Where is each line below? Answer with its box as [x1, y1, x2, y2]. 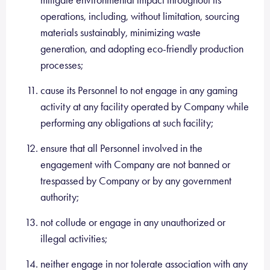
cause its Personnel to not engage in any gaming [40, 84, 237, 97]
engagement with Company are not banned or [40, 158, 230, 171]
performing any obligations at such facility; [40, 116, 213, 130]
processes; [40, 58, 83, 72]
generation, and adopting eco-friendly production [40, 42, 243, 55]
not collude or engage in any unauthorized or [40, 216, 225, 229]
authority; [40, 190, 79, 204]
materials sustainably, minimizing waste [40, 26, 201, 39]
